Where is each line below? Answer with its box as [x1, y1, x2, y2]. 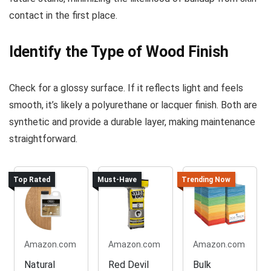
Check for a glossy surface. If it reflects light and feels [9, 82, 243, 94]
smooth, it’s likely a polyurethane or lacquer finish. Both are [9, 99, 257, 111]
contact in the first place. [9, 10, 117, 22]
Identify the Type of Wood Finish [9, 43, 229, 61]
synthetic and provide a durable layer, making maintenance [9, 116, 255, 128]
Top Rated [13, 175, 50, 184]
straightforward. [9, 133, 77, 145]
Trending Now [181, 175, 231, 184]
